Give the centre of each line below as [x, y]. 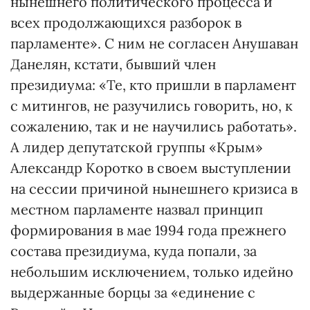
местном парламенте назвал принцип [137, 209]
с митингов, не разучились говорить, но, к [152, 106]
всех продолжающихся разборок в [126, 22]
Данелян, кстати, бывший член [113, 64]
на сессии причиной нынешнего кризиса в [154, 189]
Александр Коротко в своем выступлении [151, 168]
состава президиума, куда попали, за [134, 251]
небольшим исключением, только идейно [152, 272]
